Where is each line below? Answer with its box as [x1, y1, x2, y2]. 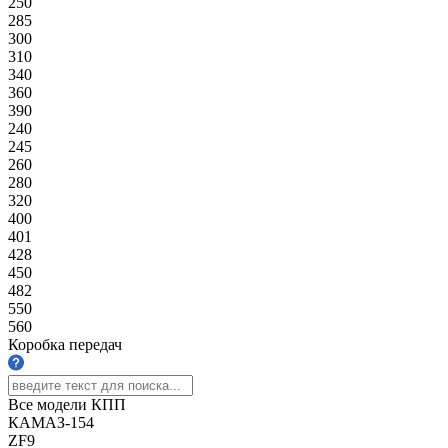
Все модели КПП [8, 395, 126, 413]
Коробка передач [8, 335, 122, 353]
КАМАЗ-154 [8, 413, 94, 431]
